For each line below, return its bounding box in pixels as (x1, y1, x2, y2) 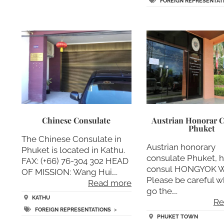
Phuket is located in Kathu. (21, 145, 125, 155)
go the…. (146, 186, 178, 196)
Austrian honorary (146, 142, 216, 152)
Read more (88, 178, 132, 188)
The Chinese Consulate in (21, 134, 121, 144)
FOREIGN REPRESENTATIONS (34, 206, 111, 213)
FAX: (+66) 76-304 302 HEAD (21, 156, 128, 166)
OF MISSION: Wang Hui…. (21, 167, 117, 177)
